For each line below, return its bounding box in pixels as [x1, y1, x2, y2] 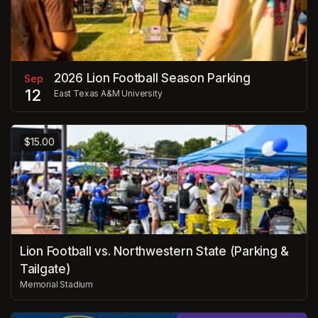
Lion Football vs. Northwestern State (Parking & [20, 244, 290, 259]
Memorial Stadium [20, 279, 94, 290]
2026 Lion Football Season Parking [54, 70, 251, 85]
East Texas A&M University [54, 87, 163, 99]
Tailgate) [20, 262, 71, 277]
